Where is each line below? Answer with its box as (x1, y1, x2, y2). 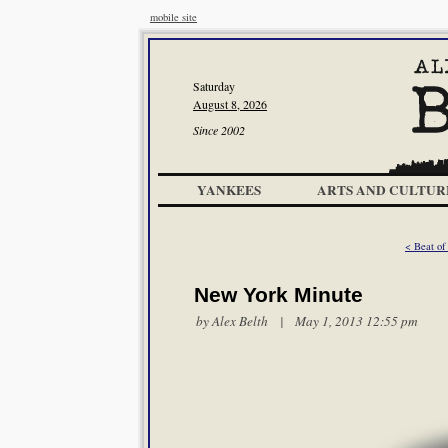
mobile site (150, 10, 197, 24)
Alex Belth (212, 312, 268, 330)
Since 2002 (193, 122, 245, 138)
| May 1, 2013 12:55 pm (268, 312, 418, 330)
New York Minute (194, 283, 363, 307)
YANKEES (197, 180, 261, 200)
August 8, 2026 (193, 96, 267, 112)
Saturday (193, 78, 235, 94)
